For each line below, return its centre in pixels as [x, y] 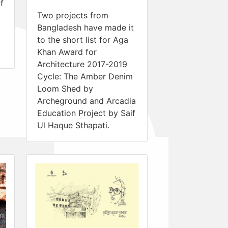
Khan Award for [67, 52]
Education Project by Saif [86, 113]
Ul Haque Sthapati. [73, 125]
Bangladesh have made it [85, 27]
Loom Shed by [65, 88]
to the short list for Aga [83, 39]
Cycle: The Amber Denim [85, 76]
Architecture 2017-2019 [82, 64]
